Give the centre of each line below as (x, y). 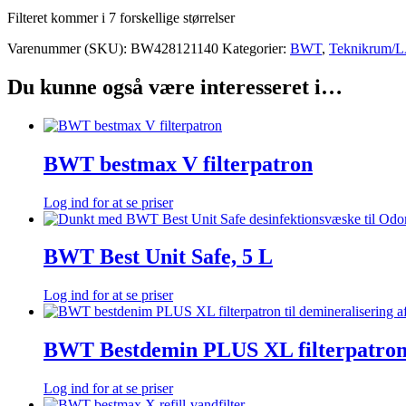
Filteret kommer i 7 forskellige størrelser (121, 17)
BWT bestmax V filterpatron (178, 164)
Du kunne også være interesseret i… (175, 87)
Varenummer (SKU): (69, 48)
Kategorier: (256, 48)
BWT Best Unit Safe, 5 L (158, 257)
